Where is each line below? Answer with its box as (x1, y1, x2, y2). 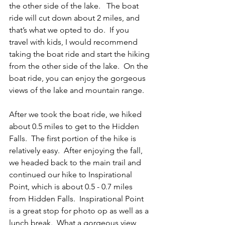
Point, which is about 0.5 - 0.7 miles (9, 181, 135, 191)
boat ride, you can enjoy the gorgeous (9, 73, 148, 83)
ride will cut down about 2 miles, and (9, 13, 142, 23)
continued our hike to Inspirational (9, 169, 134, 179)
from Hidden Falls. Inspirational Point (9, 193, 146, 203)
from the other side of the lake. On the (9, 61, 150, 71)
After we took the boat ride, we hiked (9, 109, 144, 119)
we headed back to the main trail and (9, 157, 143, 167)
